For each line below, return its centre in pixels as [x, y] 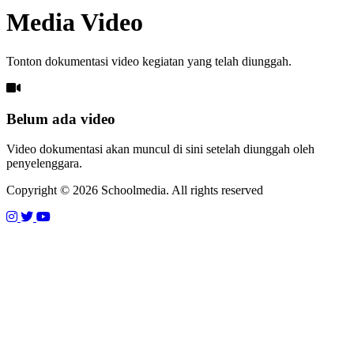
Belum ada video [61, 119]
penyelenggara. [44, 164]
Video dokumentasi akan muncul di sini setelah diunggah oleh [160, 149]
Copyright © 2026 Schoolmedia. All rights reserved [135, 190]
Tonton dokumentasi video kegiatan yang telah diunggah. [149, 61]
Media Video [75, 23]
